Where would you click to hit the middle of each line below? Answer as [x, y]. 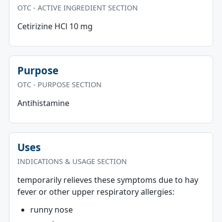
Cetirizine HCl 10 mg [55, 26]
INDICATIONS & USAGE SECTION [72, 161]
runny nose [51, 210]
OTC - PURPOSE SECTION [59, 84]
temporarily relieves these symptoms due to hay [108, 180]
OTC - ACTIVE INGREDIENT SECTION [77, 8]
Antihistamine [43, 103]
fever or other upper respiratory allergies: [96, 192]
